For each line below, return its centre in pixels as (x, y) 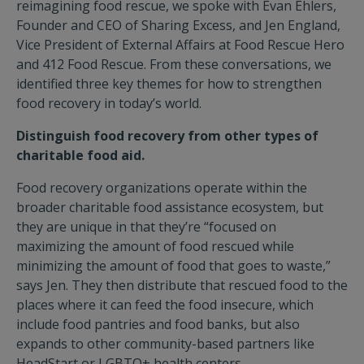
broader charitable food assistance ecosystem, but (170, 207)
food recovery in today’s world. (109, 103)
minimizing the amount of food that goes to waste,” (173, 266)
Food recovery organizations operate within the (162, 188)
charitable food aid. (80, 155)
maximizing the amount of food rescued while (155, 246)
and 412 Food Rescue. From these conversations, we (174, 64)
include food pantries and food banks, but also (158, 324)
